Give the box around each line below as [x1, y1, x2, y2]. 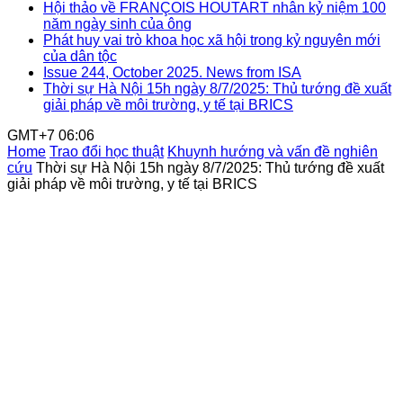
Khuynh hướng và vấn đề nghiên [167, 144, 378, 159]
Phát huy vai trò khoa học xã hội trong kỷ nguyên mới [43, 32, 381, 48]
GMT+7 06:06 [7, 128, 94, 143]
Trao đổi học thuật [49, 144, 164, 159]
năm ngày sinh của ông [43, 16, 192, 31]
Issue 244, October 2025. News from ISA [43, 65, 301, 80]
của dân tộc [43, 49, 117, 64]
